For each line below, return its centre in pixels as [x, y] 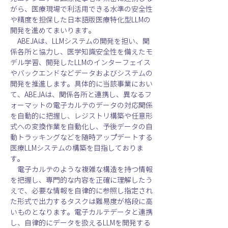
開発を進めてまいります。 [53, 30]
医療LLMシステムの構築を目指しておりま [77, 148]
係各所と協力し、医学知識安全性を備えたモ [81, 52]
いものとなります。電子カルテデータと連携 [81, 212]
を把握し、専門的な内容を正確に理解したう [81, 180]
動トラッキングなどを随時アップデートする [81, 137]
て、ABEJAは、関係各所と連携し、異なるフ [81, 94]
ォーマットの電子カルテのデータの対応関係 [81, 105]
